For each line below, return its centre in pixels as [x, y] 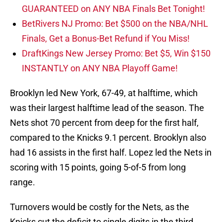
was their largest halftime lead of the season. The [107, 108]
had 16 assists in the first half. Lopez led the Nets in [111, 153]
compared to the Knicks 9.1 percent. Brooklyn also [108, 138]
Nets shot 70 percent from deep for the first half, [104, 123]
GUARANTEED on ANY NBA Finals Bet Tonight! [113, 9]
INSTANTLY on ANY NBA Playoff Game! [100, 68]
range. [23, 182]
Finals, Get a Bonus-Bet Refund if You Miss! [106, 39]
